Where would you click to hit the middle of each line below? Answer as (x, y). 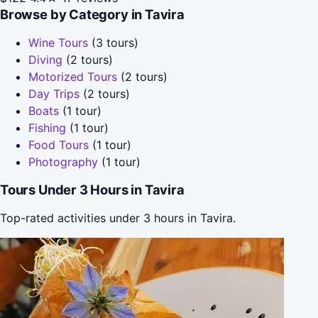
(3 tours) (113, 42)
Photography (63, 161)
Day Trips (54, 93)
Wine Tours (58, 42)
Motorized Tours (73, 76)
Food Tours (59, 144)
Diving (45, 59)
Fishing (47, 127)
